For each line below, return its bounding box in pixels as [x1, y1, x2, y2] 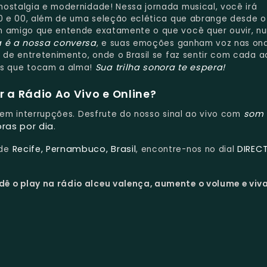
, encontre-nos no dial [136, 144, 238, 156]
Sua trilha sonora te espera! [95, 61, 225, 73]
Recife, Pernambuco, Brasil [12, 143, 136, 156]
